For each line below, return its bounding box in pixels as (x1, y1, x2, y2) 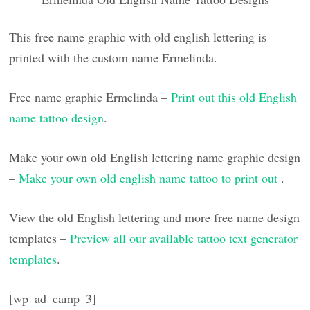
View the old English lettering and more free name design (9, 208, 300, 226)
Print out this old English (171, 88, 298, 105)
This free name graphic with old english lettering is (9, 28, 267, 45)
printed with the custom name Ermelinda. (9, 48, 218, 66)
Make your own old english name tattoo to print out (19, 169, 282, 186)
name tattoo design (9, 109, 104, 126)
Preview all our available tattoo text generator (70, 229, 298, 246)
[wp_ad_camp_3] (9, 289, 97, 307)
